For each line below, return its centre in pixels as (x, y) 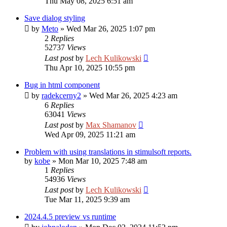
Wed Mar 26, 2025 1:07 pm (111, 29)
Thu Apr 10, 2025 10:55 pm (90, 68)
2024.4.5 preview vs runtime (70, 217)
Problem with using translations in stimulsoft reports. (108, 152)
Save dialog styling (55, 18)
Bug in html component (62, 85)
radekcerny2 (61, 96)
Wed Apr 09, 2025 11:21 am (90, 135)
